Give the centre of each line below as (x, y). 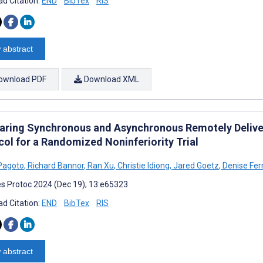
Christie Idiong (143, 165)
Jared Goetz (195, 165)
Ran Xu (100, 165)
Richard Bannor (55, 165)
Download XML (111, 79)
